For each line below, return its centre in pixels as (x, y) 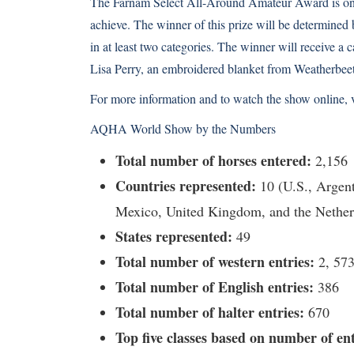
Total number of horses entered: (213, 160)
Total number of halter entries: (210, 312)
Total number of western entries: (215, 262)
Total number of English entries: (215, 287)
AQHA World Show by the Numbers (183, 128)
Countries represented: (186, 186)
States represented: (174, 236)
